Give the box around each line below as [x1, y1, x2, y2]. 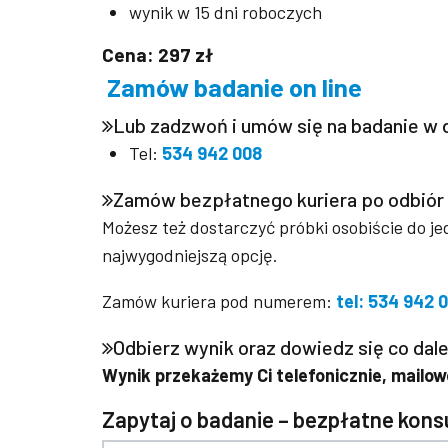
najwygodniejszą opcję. [102, 243, 278, 266]
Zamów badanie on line [102, 70, 362, 102]
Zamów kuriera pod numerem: [102, 289, 332, 312]
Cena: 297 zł [102, 42, 213, 66]
